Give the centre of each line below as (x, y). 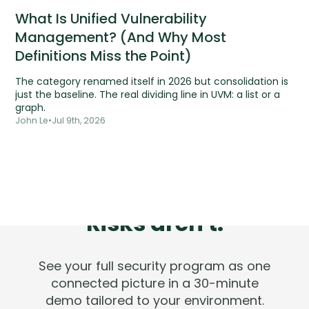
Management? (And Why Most (121, 38)
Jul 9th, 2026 (79, 121)
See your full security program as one (154, 266)
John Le (32, 121)
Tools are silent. (154, 199)
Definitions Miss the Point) (104, 56)
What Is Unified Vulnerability (111, 19)
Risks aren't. (154, 223)
